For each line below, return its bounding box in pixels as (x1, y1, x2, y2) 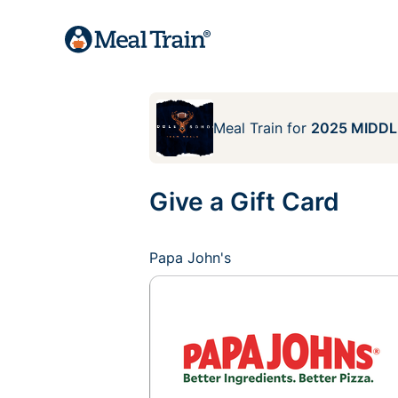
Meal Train (213, 119, 283, 137)
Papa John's (149, 249, 231, 267)
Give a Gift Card (149, 187, 339, 217)
